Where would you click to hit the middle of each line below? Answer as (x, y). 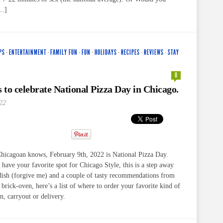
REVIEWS (154, 52)
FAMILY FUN (64, 52)
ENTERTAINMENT (28, 52)
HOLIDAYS (106, 52)
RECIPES (130, 52)
